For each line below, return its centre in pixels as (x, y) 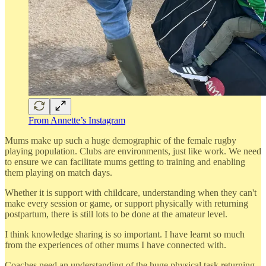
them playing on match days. (58, 172)
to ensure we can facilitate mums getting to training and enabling (125, 161)
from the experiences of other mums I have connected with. (115, 245)
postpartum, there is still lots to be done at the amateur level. (116, 214)
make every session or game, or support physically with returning (126, 203)
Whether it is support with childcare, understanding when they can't (131, 192)
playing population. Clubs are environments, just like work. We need (133, 151)
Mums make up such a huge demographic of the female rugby (121, 140)
